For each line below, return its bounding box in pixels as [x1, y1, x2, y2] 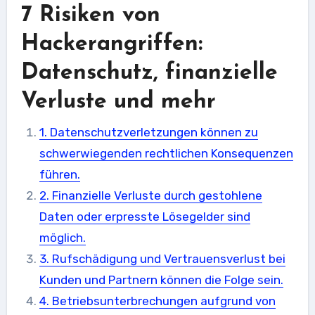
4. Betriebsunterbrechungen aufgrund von [39, 293, 276, 308]
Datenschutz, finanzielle [20, 62, 278, 84]
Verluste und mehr [20, 91, 216, 113]
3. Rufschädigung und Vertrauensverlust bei [39, 251, 285, 266]
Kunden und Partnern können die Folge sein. [39, 272, 283, 287]
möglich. [39, 230, 86, 245]
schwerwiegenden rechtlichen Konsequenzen [39, 146, 293, 160]
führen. [39, 167, 80, 181]
